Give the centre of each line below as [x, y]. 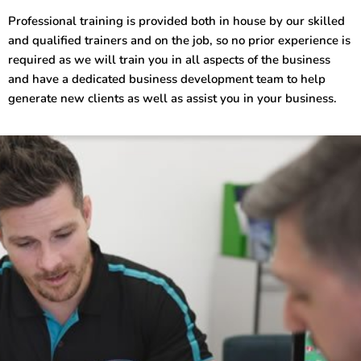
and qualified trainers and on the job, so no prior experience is [179, 41]
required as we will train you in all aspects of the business [169, 60]
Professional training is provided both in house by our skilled [176, 21]
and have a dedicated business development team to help [167, 79]
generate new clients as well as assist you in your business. [172, 99]
